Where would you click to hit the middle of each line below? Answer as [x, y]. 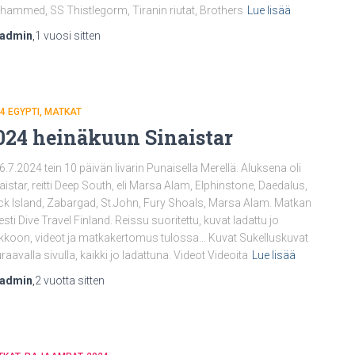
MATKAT [63, 112]
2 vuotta [55, 281]
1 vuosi [53, 36]
